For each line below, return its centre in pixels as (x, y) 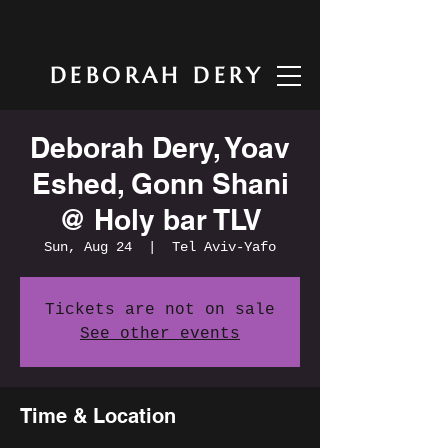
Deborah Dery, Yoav (160, 147)
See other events (160, 334)
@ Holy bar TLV (160, 219)
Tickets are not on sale (160, 310)
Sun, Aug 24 (88, 247)
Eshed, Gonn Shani (160, 183)
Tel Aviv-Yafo (224, 247)
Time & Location (98, 416)
